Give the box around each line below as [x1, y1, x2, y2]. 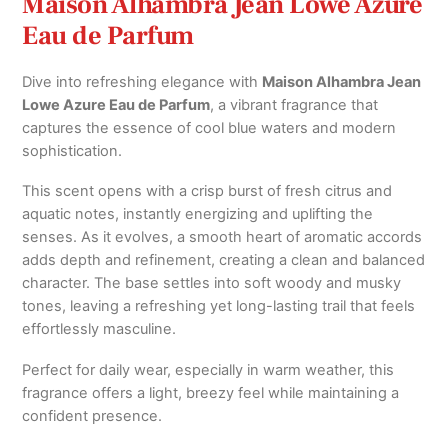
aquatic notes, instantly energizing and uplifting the [22, 205, 374, 224]
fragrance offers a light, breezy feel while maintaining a [22, 383, 400, 402]
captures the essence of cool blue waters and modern [22, 118, 397, 137]
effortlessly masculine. [22, 320, 177, 339]
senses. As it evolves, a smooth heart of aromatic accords [22, 228, 423, 247]
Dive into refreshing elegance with [22, 72, 263, 91]
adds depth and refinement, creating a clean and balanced [22, 251, 426, 270]
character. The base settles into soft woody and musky [22, 274, 402, 293]
